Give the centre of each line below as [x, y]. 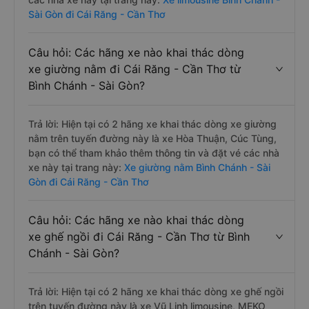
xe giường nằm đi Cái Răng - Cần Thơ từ [134, 69]
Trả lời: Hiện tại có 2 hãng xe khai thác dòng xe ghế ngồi [156, 291]
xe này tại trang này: [75, 167]
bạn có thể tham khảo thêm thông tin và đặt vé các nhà [154, 153]
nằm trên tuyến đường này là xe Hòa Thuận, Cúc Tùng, [152, 138]
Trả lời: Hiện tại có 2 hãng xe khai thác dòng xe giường [152, 124]
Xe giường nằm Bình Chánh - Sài [196, 167]
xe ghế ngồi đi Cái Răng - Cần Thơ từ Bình [139, 237]
